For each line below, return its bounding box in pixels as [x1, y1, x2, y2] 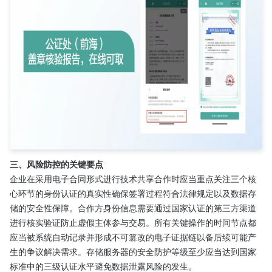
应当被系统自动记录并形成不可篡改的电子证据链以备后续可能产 [10, 231, 256, 243]
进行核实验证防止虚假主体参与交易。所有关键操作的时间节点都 [10, 216, 256, 228]
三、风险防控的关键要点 [10, 158, 103, 170]
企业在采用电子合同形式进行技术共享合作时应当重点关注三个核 [10, 172, 256, 185]
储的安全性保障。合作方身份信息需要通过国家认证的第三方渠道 [10, 202, 256, 214]
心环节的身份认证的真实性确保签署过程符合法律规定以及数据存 [10, 187, 256, 199]
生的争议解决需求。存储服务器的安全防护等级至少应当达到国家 [10, 245, 256, 257]
